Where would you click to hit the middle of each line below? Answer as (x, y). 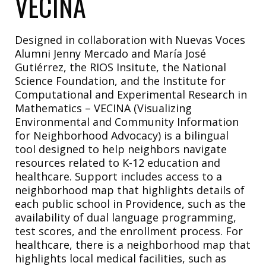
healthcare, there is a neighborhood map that (133, 244)
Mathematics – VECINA (74, 108)
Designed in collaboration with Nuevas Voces (130, 39)
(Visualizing (163, 108)
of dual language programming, (155, 217)
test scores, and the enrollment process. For (129, 231)
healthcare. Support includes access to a (118, 176)
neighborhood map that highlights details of (130, 190)
